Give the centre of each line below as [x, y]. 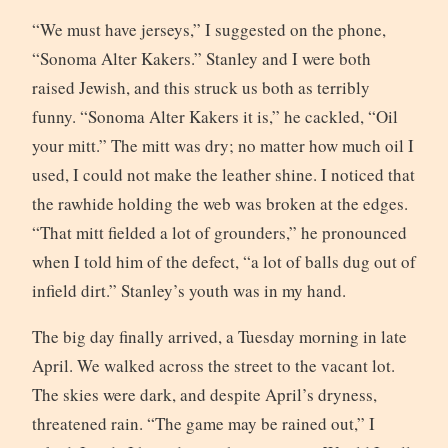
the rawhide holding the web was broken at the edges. [219, 203]
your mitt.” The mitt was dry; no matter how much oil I [222, 145]
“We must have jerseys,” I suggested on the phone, [208, 29]
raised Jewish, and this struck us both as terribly [200, 87]
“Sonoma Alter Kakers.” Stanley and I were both [201, 58]
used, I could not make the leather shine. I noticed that [223, 174]
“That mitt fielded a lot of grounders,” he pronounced [219, 232]
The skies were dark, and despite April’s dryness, [204, 394]
